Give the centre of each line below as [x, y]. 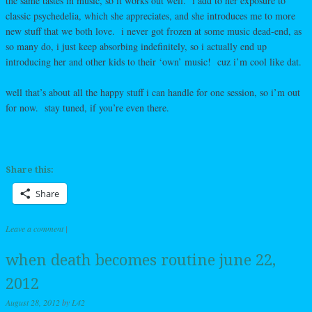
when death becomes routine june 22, [141, 260]
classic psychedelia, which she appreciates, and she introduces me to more [150, 15]
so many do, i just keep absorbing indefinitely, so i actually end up [136, 46]
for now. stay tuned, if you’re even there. [87, 107]
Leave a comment [34, 228]
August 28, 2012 [33, 302]
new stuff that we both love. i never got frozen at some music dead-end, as [154, 31]
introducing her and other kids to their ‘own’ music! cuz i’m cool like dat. [154, 61]
